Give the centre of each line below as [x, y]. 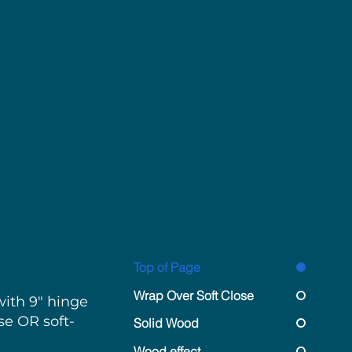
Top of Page [167, 267]
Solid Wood [166, 323]
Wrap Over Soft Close [193, 295]
